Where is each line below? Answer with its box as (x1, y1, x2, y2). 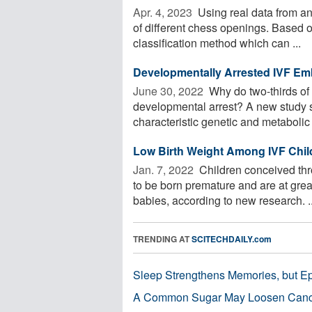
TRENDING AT (133, 232, 192, 245)
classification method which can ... (133, 34, 301, 51)
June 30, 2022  (133, 82, 206, 99)
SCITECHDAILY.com (192, 232, 272, 245)
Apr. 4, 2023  (133, 3, 195, 20)
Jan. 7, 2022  (133, 161, 196, 178)
